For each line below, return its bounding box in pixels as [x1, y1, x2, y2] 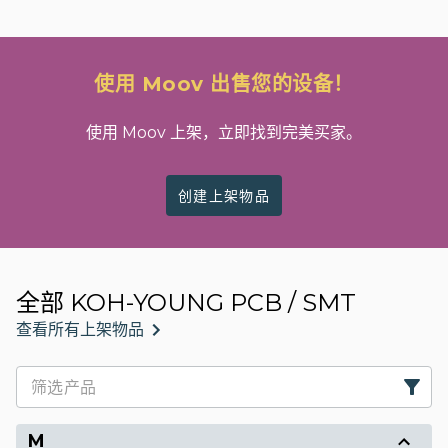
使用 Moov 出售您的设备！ [94, 72, 354, 96]
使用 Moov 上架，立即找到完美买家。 [86, 123, 362, 142]
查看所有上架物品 [16, 320, 144, 339]
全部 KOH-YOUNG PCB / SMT [16, 288, 356, 317]
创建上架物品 [177, 187, 271, 204]
